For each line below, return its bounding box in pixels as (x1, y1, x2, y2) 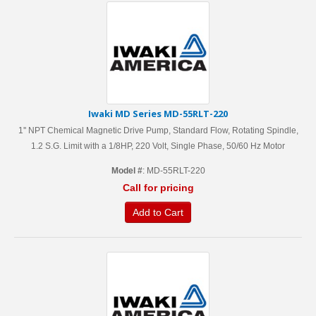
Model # (111, 166, 142, 176)
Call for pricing (122, 182, 194, 193)
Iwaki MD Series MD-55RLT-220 (88, 107, 228, 120)
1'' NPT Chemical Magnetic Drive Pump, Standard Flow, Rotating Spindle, (18, 126, 298, 135)
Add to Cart (133, 207, 183, 218)
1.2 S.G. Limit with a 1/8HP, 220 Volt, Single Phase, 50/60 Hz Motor (31, 141, 285, 151)
